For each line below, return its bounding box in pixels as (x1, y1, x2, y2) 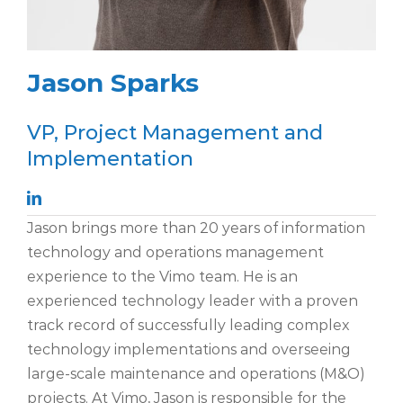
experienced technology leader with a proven (27, 291, 358, 309)
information (278, 219, 365, 237)
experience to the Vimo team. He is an (27, 267, 298, 285)
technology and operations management (27, 243, 324, 261)
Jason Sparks (27, 67, 199, 98)
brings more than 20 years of (71, 219, 278, 237)
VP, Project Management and (27, 120, 323, 145)
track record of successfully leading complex (27, 316, 350, 334)
